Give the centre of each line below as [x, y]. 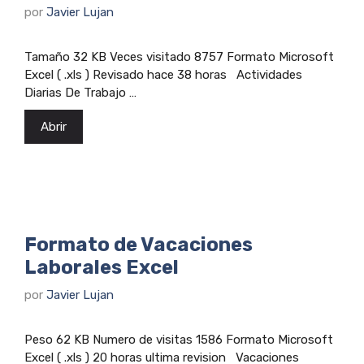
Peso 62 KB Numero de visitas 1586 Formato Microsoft [179, 340]
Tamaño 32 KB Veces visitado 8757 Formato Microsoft [179, 56]
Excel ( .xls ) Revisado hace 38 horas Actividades [163, 74]
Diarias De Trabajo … [80, 92]
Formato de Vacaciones [139, 244]
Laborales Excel [102, 267]
